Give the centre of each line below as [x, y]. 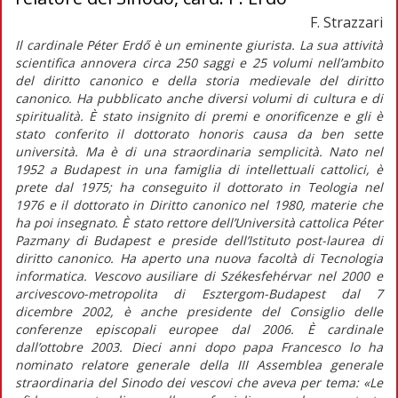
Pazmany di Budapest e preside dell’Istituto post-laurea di [199, 240]
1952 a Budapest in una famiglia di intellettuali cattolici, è [199, 169]
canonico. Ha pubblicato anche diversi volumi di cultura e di [199, 98]
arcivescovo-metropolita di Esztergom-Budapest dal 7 [199, 293]
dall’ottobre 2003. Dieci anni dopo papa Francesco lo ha [199, 346]
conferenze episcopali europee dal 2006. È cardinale [199, 329]
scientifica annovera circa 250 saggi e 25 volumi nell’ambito [199, 62]
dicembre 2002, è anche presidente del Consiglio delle [199, 311]
